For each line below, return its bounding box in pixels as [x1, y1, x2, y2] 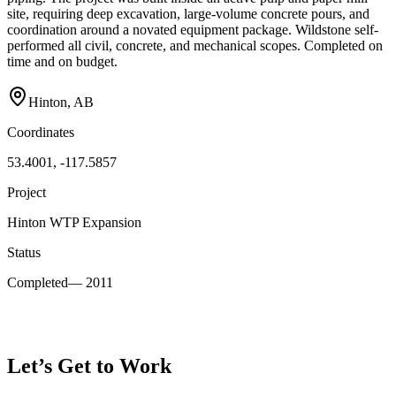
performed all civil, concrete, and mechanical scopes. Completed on [7, 37, 383, 53]
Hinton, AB [28, 95, 94, 110]
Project [7, 185, 46, 201]
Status [7, 245, 41, 261]
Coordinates [7, 125, 74, 141]
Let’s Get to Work [7, 354, 171, 378]
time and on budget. [7, 53, 118, 69]
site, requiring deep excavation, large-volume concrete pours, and [7, 5, 369, 21]
